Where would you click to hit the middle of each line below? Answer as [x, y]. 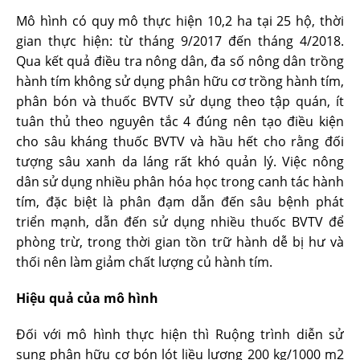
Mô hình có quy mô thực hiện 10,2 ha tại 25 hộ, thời [180, 21]
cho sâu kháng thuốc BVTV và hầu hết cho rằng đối [180, 141]
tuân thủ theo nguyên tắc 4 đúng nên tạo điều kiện [180, 121]
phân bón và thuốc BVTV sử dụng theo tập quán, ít [180, 101]
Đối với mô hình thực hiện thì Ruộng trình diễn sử [180, 334]
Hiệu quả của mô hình [87, 298]
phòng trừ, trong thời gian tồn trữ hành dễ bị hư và [180, 242]
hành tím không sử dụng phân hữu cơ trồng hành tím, [180, 81]
